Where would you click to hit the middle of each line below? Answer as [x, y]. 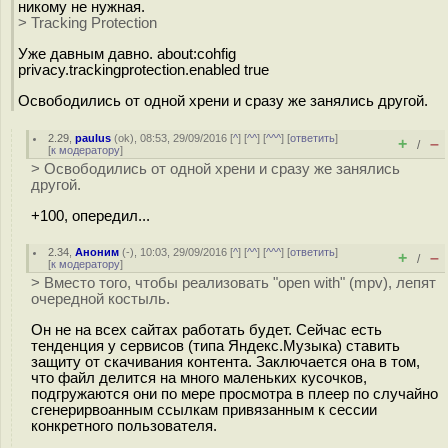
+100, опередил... [90, 215]
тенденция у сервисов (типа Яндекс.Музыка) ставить [215, 345]
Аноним [97, 252]
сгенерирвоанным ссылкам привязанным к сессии [204, 409]
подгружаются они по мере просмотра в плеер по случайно [234, 393]
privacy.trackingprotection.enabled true [143, 69]
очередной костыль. [100, 299]
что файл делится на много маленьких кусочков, [199, 377]
